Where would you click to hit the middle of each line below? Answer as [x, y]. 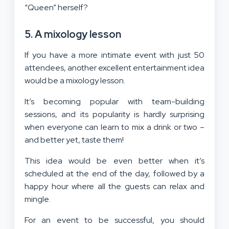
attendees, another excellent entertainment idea [114, 67]
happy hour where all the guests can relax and [114, 186]
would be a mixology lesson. [75, 80]
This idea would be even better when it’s [114, 161]
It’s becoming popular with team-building [114, 101]
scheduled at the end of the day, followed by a [114, 173]
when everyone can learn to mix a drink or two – [114, 127]
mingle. [38, 199]
